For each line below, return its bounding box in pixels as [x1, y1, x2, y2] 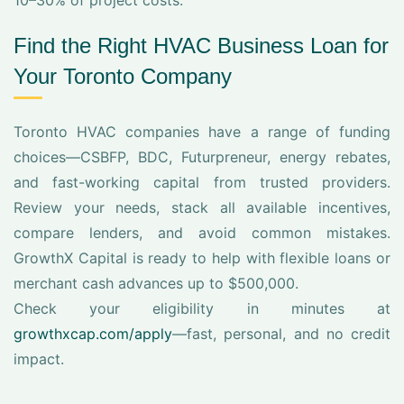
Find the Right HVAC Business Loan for [14, 33, 389, 58]
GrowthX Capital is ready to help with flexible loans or [14, 249, 390, 267]
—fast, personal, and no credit [172, 325, 390, 343]
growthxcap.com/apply [14, 325, 172, 343]
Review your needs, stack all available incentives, [14, 198, 390, 216]
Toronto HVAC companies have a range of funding [14, 123, 390, 141]
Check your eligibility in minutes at [14, 299, 390, 317]
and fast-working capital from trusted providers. [14, 173, 390, 191]
